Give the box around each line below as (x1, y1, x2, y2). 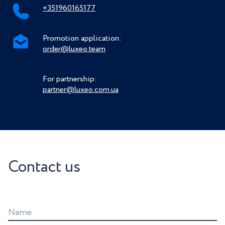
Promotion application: (43, 33, 122, 45)
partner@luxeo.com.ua (43, 84, 119, 96)
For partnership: (43, 73, 97, 85)
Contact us (8, 155, 80, 180)
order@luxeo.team (43, 43, 105, 55)
